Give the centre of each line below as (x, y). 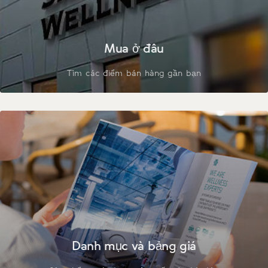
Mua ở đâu (134, 48)
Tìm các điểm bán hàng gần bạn (134, 73)
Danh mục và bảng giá (134, 245)
